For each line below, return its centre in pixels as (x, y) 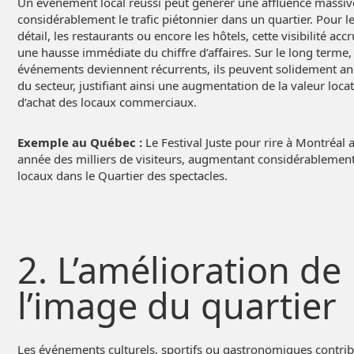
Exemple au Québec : (80, 142)
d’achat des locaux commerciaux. (107, 102)
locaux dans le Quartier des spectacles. (122, 175)
